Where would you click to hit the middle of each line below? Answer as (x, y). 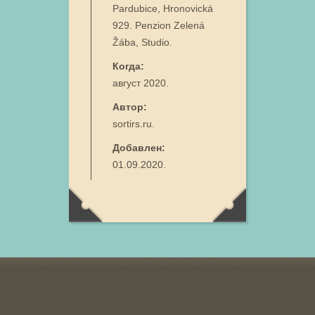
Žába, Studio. (142, 42)
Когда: (128, 66)
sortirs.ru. (134, 124)
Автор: (130, 107)
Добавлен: (139, 148)
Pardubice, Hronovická (163, 8)
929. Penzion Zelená (159, 25)
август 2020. (141, 83)
